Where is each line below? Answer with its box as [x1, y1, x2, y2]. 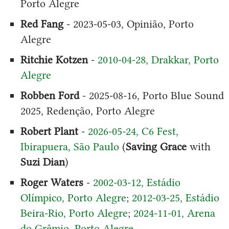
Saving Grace [125, 140, 187, 153]
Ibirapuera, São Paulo [20, 140, 119, 153]
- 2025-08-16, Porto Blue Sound [79, 88, 224, 102]
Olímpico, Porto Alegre [20, 191, 126, 204]
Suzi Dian [20, 155, 65, 168]
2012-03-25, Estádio [131, 191, 219, 204]
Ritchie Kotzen [20, 53, 88, 66]
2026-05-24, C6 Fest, [87, 124, 178, 138]
